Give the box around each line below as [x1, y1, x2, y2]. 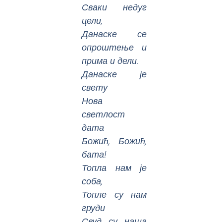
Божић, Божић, [82, 135, 147, 148]
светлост [82, 108, 125, 121]
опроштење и [82, 41, 147, 54]
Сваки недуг [82, 1, 147, 14]
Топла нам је [82, 162, 147, 174]
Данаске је [82, 68, 147, 81]
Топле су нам [82, 188, 147, 201]
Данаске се [82, 28, 147, 41]
